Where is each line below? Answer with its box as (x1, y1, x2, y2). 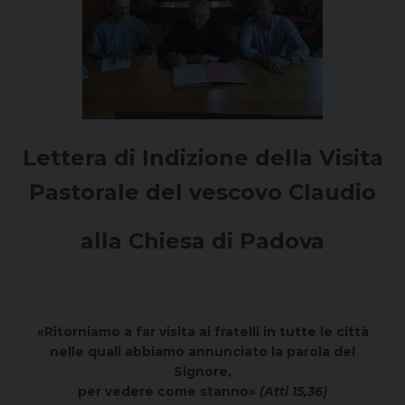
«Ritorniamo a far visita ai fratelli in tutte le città (36, 323, 369, 340)
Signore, (174, 363, 231, 380)
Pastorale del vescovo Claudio (29, 178, 376, 205)
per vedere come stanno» (78, 382, 259, 400)
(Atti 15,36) (259, 382, 327, 400)
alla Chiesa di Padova (80, 227, 325, 254)
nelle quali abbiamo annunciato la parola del (50, 343, 355, 360)
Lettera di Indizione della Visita (22, 144, 383, 171)
